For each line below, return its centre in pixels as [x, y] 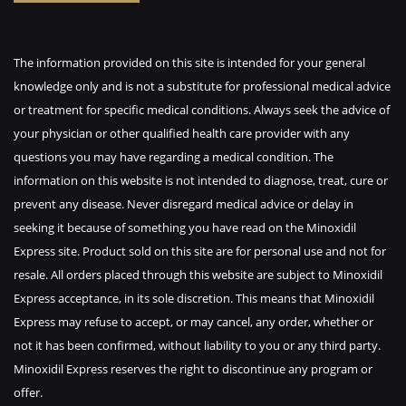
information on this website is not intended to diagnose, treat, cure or [201, 180]
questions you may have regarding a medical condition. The [174, 157]
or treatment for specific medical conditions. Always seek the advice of [202, 110]
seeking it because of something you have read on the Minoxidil [185, 227]
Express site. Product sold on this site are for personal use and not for [200, 251]
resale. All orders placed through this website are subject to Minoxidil [198, 275]
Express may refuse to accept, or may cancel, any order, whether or [193, 322]
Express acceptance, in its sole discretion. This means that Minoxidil [194, 298]
